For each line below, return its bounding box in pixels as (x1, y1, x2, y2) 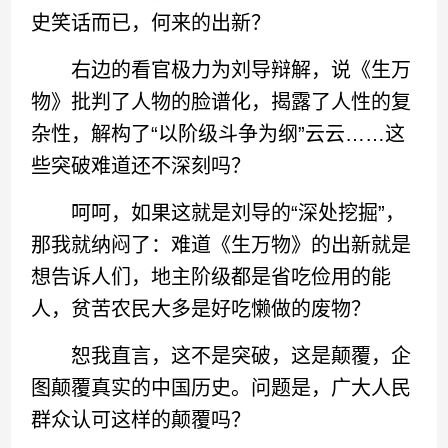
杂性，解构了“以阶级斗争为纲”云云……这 (31, 123, 406, 145)
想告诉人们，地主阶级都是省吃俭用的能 (31, 266, 392, 288)
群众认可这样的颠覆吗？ (31, 409, 252, 431)
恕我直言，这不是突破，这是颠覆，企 (31, 345, 412, 367)
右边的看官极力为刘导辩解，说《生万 (31, 59, 412, 81)
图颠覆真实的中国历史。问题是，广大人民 (31, 377, 412, 399)
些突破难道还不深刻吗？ (31, 155, 252, 177)
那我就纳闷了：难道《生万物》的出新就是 (31, 234, 412, 256)
